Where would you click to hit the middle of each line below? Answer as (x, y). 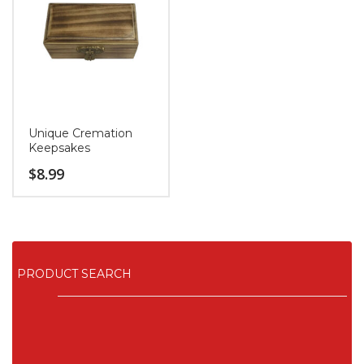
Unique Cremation (80, 133)
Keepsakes (59, 148)
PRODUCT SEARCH (74, 273)
